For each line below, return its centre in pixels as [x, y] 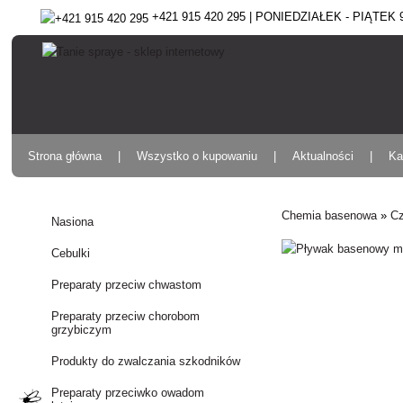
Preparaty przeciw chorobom [126, 316]
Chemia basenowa [330, 215]
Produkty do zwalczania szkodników [146, 361]
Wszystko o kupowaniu [197, 156]
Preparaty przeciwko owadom [128, 393]
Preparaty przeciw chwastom [127, 285]
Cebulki [71, 253]
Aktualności [323, 156]
